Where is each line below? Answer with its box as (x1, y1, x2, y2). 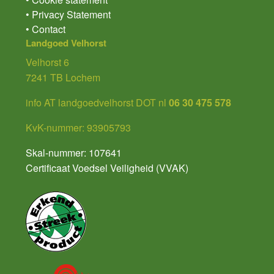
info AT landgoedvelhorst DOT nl (26, 95, 166, 110)
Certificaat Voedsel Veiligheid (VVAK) (26, 161, 188, 176)
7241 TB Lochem (26, 70, 100, 85)
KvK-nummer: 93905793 (26, 120, 131, 135)
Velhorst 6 (26, 55, 69, 70)
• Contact (26, 22, 65, 37)
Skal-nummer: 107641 (26, 146, 122, 160)
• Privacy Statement (26, 7, 111, 22)
